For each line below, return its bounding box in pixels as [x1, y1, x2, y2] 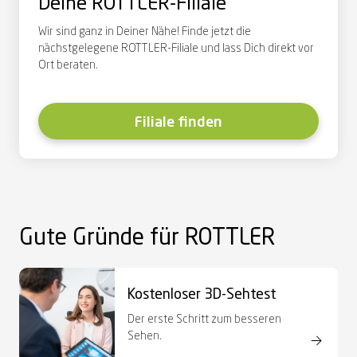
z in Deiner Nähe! [97, 25, 182, 37]
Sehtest [226, 288, 276, 303]
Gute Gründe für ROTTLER [19, 227, 275, 250]
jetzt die [209, 25, 251, 37]
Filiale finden [135, 115, 222, 130]
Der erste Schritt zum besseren [127, 314, 281, 326]
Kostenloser [127, 288, 204, 303]
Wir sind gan [38, 25, 97, 37]
